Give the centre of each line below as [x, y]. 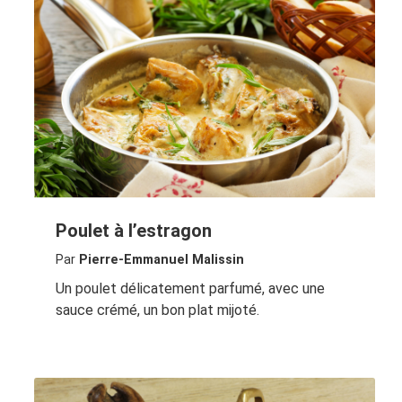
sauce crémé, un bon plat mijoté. [157, 310]
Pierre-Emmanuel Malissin [161, 259]
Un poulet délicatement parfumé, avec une [190, 288]
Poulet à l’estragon [133, 230]
